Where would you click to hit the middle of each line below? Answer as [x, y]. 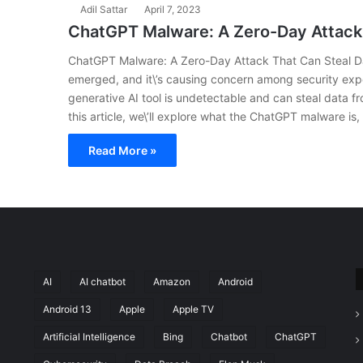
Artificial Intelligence [89, 337]
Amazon [171, 282]
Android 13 [67, 309]
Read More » [122, 150]
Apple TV [193, 309]
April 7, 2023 [173, 9]
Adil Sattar [104, 9]
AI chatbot [102, 282]
